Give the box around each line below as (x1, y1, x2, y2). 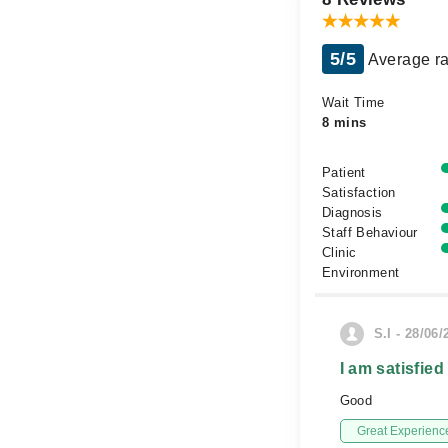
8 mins (322, 115, 367, 130)
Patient (322, 165, 366, 180)
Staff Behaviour (322, 225, 418, 240)
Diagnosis (322, 205, 383, 220)
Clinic (322, 245, 357, 260)
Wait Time (322, 95, 385, 110)
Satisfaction (322, 185, 396, 200)
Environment (322, 265, 400, 280)
